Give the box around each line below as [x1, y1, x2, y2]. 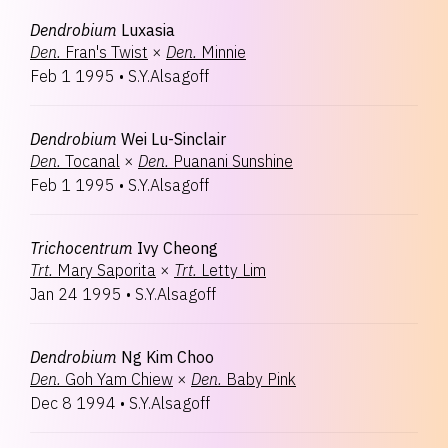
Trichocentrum [30, 238, 133, 258]
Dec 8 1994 [30, 393, 116, 413]
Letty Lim [201, 260, 266, 280]
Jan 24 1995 [30, 284, 122, 304]
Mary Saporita [57, 260, 156, 280]
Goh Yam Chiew [65, 369, 173, 389]
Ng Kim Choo [121, 347, 214, 367]
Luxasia [121, 20, 175, 40]
